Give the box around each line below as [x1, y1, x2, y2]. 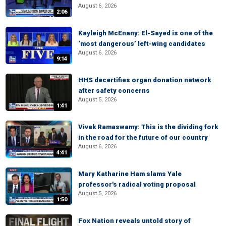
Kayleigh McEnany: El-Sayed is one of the [78, 29, 213, 37]
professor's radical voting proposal [78, 181, 196, 188]
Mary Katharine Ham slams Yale [78, 170, 182, 178]
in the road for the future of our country [78, 134, 208, 141]
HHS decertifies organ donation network [78, 76, 211, 84]
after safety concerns [78, 87, 150, 94]
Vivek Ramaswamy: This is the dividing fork [78, 123, 218, 131]
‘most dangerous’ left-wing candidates [78, 40, 205, 47]
